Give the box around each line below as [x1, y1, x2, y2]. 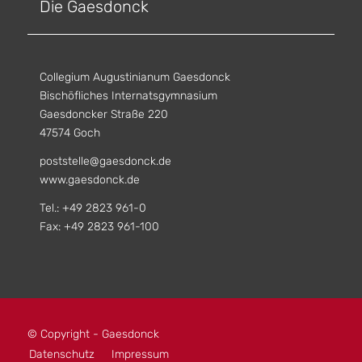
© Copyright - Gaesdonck [27, 327, 159, 341]
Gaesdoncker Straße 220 [39, 107, 168, 122]
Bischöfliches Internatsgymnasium [39, 89, 217, 103]
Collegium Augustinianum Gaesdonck [39, 70, 230, 85]
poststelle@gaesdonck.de [39, 154, 171, 169]
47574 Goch [39, 126, 100, 141]
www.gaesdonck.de [39, 173, 140, 187]
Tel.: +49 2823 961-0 [39, 201, 146, 216]
